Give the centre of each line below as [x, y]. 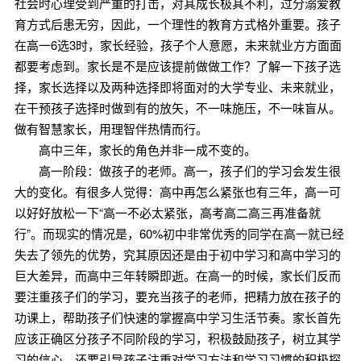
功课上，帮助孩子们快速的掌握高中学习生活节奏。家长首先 [177, 317]
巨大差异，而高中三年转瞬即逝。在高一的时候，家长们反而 [177, 275]
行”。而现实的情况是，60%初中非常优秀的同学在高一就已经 [179, 233]
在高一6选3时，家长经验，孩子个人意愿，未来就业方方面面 [178, 45]
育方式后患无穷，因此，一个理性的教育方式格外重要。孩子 [177, 24]
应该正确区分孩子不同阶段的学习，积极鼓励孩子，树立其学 [177, 338]
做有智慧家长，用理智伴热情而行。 [111, 129]
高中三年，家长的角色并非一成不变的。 [135, 149]
